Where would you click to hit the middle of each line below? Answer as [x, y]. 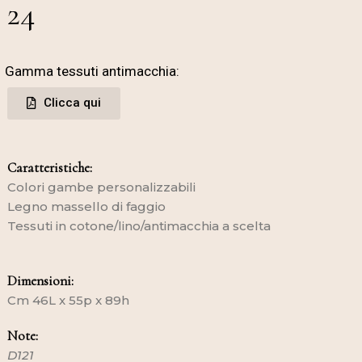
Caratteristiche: [49, 167]
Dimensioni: [40, 280]
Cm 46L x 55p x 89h [68, 300]
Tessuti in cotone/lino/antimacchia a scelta [139, 225]
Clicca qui [72, 102]
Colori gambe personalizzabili [101, 187]
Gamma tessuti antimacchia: [92, 71]
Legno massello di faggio [86, 206]
